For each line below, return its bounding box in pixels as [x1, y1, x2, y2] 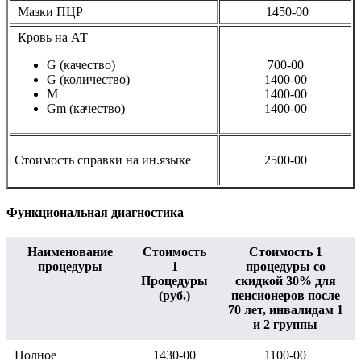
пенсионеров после [230, 288, 340, 303]
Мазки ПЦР [15, 4, 83, 19]
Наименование [27, 245, 113, 259]
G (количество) [47, 72, 130, 86]
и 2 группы [253, 317, 317, 332]
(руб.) [159, 288, 190, 303]
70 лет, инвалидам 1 [227, 303, 343, 317]
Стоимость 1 [248, 245, 322, 259]
